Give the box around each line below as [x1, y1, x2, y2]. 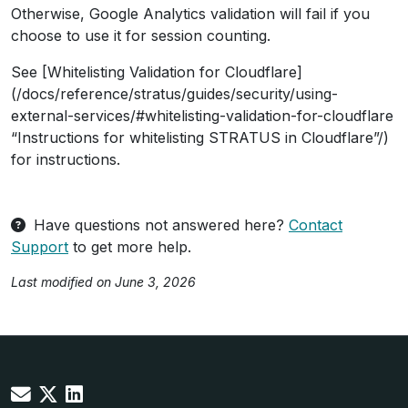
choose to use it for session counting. [11, 25, 270, 45]
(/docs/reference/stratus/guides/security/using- [11, 84, 338, 103]
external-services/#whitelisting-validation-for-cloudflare [11, 106, 393, 125]
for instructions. [11, 149, 120, 168]
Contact [289, 215, 342, 234]
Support [11, 237, 68, 256]
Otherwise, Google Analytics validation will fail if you [11, 4, 370, 23]
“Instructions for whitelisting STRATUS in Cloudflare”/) [11, 127, 389, 147]
